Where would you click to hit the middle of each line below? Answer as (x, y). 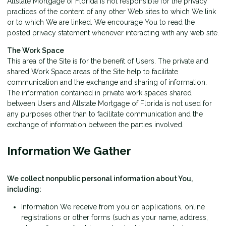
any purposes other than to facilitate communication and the (105, 114)
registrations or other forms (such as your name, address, (115, 217)
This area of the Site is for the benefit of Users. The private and (108, 61)
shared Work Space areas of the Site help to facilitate (93, 71)
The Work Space (36, 50)
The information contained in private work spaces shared (99, 93)
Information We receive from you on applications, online (113, 207)
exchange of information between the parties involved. (95, 124)
